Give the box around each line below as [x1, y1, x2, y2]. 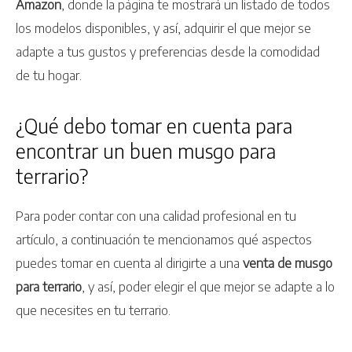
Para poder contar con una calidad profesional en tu [16, 207, 296, 225]
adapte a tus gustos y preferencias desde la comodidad [16, 43, 320, 60]
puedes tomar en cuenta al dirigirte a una [16, 255, 240, 272]
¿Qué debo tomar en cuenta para [16, 113, 292, 139]
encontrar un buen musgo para [16, 138, 276, 164]
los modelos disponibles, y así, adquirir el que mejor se [16, 20, 311, 37]
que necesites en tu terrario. [16, 302, 170, 319]
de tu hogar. [16, 67, 82, 84]
